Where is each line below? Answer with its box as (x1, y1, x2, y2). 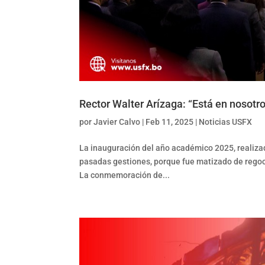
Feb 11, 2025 (146, 117, 194, 127)
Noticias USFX (199, 117, 253, 127)
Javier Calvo (93, 117, 141, 127)
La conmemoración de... (79, 170, 170, 180)
